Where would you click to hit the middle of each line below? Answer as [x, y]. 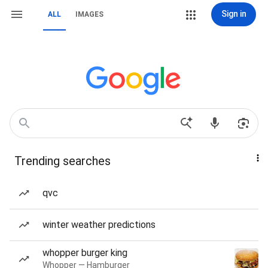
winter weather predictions [99, 225]
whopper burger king [85, 253]
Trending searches [63, 161]
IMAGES [89, 14]
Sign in [234, 14]
